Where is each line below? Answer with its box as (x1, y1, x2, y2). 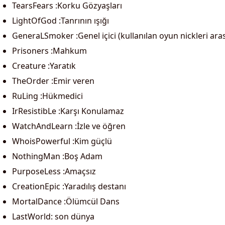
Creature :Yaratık (12, 60, 76, 71)
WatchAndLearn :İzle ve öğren (12, 121, 126, 132)
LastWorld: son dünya (12, 211, 94, 222)
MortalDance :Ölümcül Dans (12, 196, 120, 207)
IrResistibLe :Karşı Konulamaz (12, 105, 124, 117)
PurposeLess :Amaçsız (12, 166, 96, 177)
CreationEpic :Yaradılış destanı (12, 181, 126, 192)
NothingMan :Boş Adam (12, 151, 102, 162)
